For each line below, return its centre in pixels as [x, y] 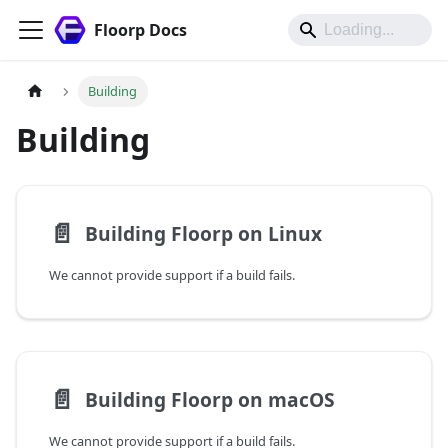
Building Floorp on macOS [209, 399]
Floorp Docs [140, 30]
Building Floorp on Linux [203, 233]
